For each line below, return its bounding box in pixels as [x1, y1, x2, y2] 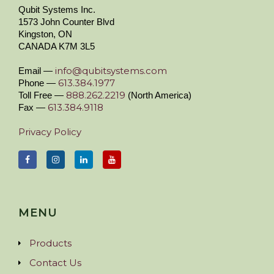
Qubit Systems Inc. [18, 4, 95, 15]
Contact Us [29, 257, 81, 269]
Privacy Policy [18, 126, 81, 138]
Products [29, 237, 72, 250]
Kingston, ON [18, 29, 72, 40]
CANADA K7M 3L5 [18, 41, 95, 52]
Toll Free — [18, 90, 66, 101]
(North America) [125, 90, 191, 101]
